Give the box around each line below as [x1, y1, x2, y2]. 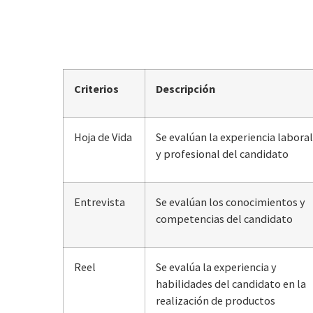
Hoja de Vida [74, 129, 132, 144]
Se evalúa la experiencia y [156, 259, 277, 274]
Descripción [156, 81, 215, 96]
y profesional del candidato [156, 146, 289, 161]
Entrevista [74, 194, 125, 209]
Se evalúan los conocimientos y [156, 194, 305, 209]
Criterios [74, 81, 119, 96]
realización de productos [156, 293, 275, 307]
